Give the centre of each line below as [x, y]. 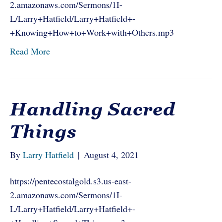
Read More [30, 51]
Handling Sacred [93, 109]
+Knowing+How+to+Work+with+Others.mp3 [92, 32]
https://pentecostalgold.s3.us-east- [71, 181]
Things [43, 132]
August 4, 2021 [111, 155]
